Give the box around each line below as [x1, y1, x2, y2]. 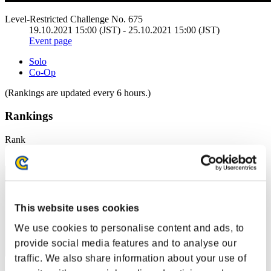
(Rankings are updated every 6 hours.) [5, 87, 151, 98]
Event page [29, 35, 72, 46]
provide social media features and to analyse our [15, 238, 237, 249]
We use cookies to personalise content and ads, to [15, 223, 244, 233]
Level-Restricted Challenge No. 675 [5, 13, 143, 24]
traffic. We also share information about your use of [15, 253, 246, 264]
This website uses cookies [15, 203, 140, 214]
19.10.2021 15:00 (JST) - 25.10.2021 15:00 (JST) [29, 24, 220, 35]
